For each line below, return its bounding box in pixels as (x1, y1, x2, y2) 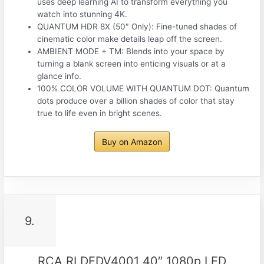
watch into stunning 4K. (37, 9, 128, 19)
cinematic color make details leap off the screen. (37, 34, 223, 44)
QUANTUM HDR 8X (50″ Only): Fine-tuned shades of (37, 21, 237, 31)
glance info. (37, 71, 82, 81)
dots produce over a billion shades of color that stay (37, 95, 235, 105)
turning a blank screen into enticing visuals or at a (37, 58, 226, 68)
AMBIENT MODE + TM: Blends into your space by (37, 46, 225, 56)
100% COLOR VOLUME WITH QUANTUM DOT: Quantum (37, 83, 250, 93)
